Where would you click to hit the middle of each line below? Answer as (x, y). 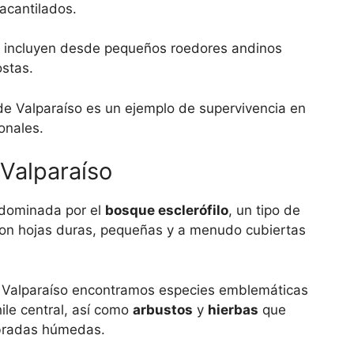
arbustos (163, 309)
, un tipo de (264, 211)
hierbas (233, 309)
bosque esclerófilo (167, 211)
